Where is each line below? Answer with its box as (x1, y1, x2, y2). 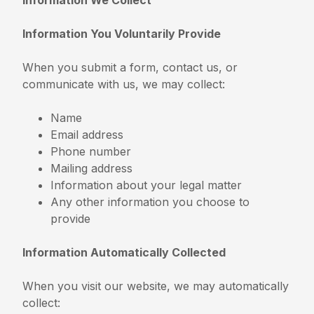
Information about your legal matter (50, 177, 243, 192)
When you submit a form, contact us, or (22, 60, 238, 74)
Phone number (50, 144, 132, 158)
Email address (50, 127, 124, 142)
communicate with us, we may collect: (22, 76, 226, 91)
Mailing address (50, 161, 133, 175)
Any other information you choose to (50, 194, 250, 209)
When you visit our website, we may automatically (22, 278, 289, 293)
